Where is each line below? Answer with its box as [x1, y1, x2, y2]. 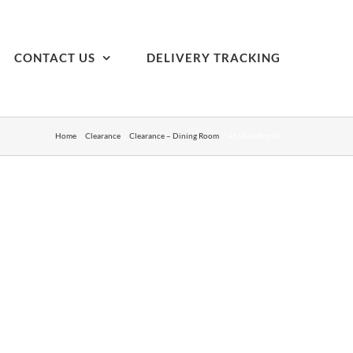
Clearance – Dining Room [129, 131, 219, 141]
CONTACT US [14, 50, 95, 65]
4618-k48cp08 [228, 131, 281, 141]
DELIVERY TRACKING [147, 50, 281, 65]
